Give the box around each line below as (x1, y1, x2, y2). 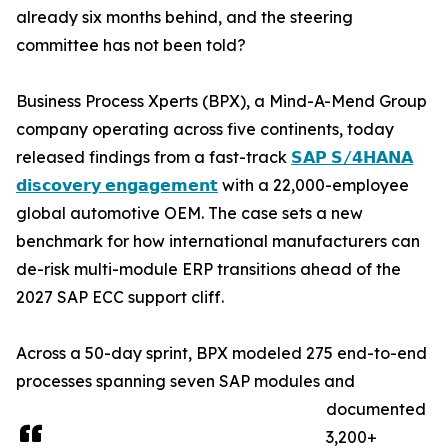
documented (326, 399, 426, 420)
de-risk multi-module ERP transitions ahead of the (16, 259, 401, 280)
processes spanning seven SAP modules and (16, 371, 355, 392)
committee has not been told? (16, 35, 246, 56)
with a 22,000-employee (218, 175, 409, 196)
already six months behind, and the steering (16, 7, 353, 28)
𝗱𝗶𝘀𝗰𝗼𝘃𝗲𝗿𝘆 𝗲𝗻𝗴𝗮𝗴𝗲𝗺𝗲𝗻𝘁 (16, 175, 218, 196)
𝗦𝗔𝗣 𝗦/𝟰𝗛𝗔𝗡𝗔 (291, 147, 413, 168)
